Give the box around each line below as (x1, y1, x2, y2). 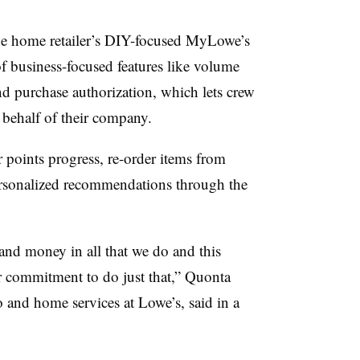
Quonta (184, 265, 231, 286)
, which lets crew (152, 80, 255, 101)
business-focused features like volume (10, 55, 239, 76)
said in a (188, 291, 239, 312)
